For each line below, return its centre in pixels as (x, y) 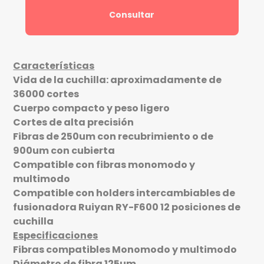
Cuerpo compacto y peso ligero (92, 108)
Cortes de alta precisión (74, 123)
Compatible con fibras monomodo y (104, 165)
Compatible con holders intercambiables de (124, 193)
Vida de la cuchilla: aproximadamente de (118, 80)
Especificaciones (56, 236)
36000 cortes (46, 94)
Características (54, 66)
